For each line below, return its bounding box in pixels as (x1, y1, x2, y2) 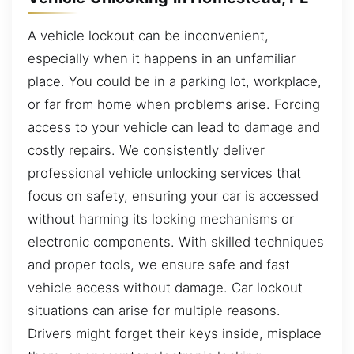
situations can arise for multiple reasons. (28, 302, 281, 318)
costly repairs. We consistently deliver (28, 141, 265, 158)
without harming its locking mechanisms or (28, 210, 294, 227)
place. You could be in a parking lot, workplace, (28, 73, 322, 89)
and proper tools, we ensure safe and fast (28, 256, 290, 273)
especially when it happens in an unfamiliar (28, 50, 296, 66)
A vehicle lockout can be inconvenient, (28, 27, 269, 43)
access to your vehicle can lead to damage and (28, 119, 320, 135)
